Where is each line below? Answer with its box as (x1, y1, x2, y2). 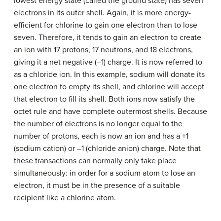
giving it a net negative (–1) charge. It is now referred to (14, 57, 202, 67)
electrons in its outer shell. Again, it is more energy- (14, 7, 191, 18)
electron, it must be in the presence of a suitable (14, 180, 180, 190)
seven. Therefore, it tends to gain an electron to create (14, 32, 201, 42)
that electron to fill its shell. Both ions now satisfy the (14, 94, 195, 104)
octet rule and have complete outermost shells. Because (14, 106, 207, 116)
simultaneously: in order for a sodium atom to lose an (14, 168, 195, 178)
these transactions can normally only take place (14, 155, 177, 166)
